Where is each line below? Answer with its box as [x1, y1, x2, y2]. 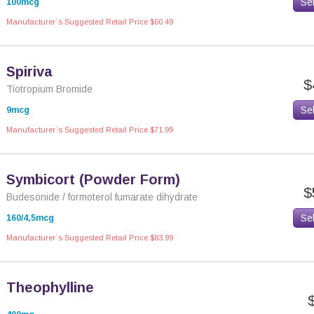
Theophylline [6, 280, 94, 295]
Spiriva [6, 64, 53, 79]
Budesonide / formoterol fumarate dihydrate [6, 191, 198, 203]
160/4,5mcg [6, 213, 54, 223]
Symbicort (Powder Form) [6, 172, 180, 187]
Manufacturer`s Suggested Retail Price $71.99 [6, 125, 173, 134]
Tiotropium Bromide [6, 83, 93, 95]
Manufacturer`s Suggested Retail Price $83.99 [6, 233, 173, 242]
